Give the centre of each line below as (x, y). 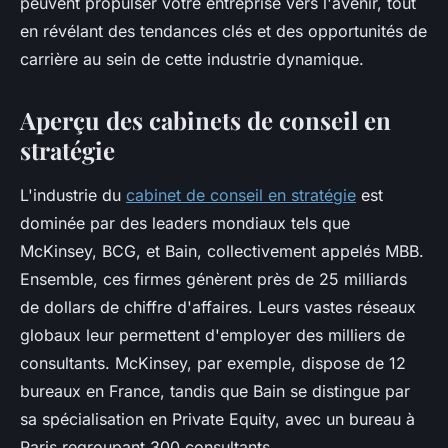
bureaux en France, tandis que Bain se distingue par (215, 391)
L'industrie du (73, 195)
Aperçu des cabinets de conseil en (205, 120)
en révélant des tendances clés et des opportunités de (223, 31)
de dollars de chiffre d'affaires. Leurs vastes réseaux (218, 307)
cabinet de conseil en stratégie (241, 195)
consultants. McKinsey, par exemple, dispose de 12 (213, 363)
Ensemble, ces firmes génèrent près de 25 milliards (213, 279)
